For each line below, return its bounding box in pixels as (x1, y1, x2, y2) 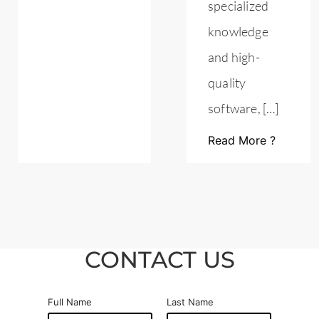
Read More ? (208, 132, 276, 147)
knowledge (208, 23, 268, 40)
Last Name (167, 296, 214, 308)
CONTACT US (84, 245, 235, 273)
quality (208, 75, 246, 91)
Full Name (48, 296, 93, 308)
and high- (208, 49, 260, 66)
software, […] (208, 100, 279, 117)
